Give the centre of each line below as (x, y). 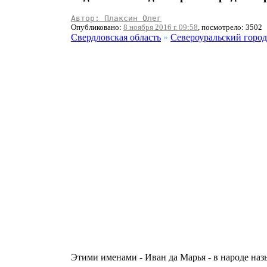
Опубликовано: (97, 27)
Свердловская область (116, 38)
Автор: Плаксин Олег (116, 18)
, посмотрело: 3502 (230, 27)
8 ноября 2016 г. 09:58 (161, 27)
